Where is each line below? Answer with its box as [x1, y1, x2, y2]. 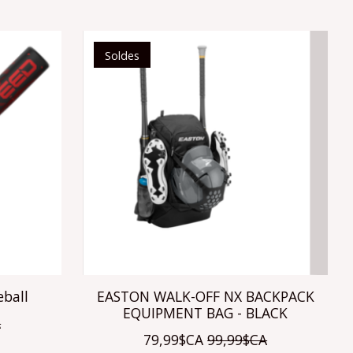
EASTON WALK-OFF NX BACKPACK [96, 286, 314, 306]
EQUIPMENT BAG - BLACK [123, 303, 288, 322]
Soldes [104, 46, 139, 63]
